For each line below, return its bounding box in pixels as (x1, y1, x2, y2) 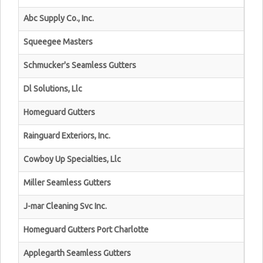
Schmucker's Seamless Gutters (23, 60, 136, 70)
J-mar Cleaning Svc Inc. (23, 201, 107, 211)
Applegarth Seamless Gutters (23, 248, 131, 258)
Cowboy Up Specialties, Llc (23, 154, 121, 164)
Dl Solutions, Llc (23, 84, 82, 93)
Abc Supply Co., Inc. (23, 14, 94, 23)
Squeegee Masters (23, 37, 93, 46)
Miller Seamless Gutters (23, 178, 111, 187)
